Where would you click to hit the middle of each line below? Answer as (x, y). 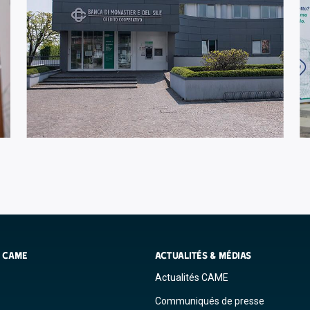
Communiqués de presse (210, 301)
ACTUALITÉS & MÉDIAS (203, 256)
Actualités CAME (192, 278)
